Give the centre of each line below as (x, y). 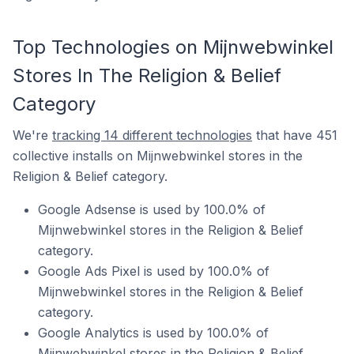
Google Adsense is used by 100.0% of (152, 209)
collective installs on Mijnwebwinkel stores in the (158, 156)
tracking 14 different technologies (152, 135)
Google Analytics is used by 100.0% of (153, 333)
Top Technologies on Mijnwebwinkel (173, 47)
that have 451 (295, 135)
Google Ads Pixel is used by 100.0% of (154, 271)
